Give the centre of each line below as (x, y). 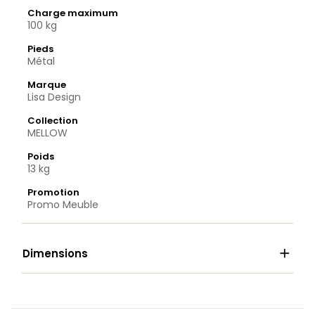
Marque (47, 85)
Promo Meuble (63, 205)
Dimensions (55, 254)
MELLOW (47, 133)
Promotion (53, 193)
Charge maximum (73, 13)
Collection (53, 121)
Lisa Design (54, 97)
